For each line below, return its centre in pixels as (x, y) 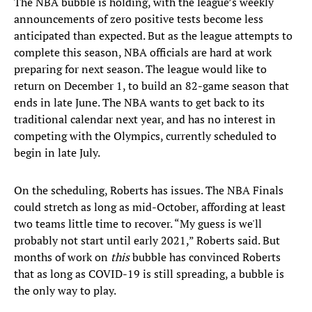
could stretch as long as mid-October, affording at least (150, 207)
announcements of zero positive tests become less (139, 19)
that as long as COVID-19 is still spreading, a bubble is (149, 274)
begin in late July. (57, 153)
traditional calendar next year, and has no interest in (145, 119)
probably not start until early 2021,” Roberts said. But (147, 241)
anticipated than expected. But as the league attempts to (153, 36)
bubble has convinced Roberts (206, 257)
